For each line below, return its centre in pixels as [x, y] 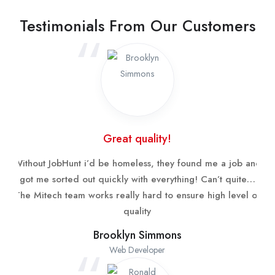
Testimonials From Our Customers [137, 25]
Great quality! [137, 138]
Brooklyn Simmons [137, 235]
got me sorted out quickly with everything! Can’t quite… [137, 179]
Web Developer [137, 250]
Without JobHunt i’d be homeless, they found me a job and [137, 163]
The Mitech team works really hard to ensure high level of [137, 195]
